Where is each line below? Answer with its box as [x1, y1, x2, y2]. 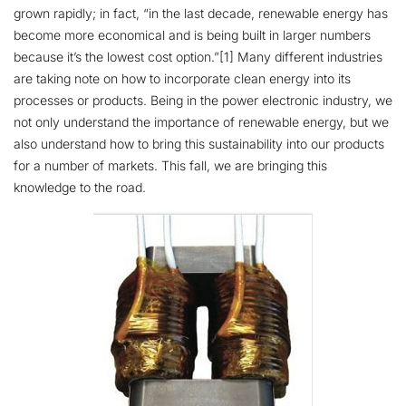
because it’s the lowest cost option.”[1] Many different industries [14, 49, 382, 65]
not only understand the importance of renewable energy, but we [14, 114, 389, 130]
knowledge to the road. [14, 179, 146, 196]
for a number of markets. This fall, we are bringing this [14, 158, 327, 174]
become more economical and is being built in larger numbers [14, 27, 371, 43]
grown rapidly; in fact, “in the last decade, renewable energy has [14, 5, 388, 22]
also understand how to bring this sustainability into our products [14, 136, 384, 152]
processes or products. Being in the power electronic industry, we [14, 92, 392, 109]
